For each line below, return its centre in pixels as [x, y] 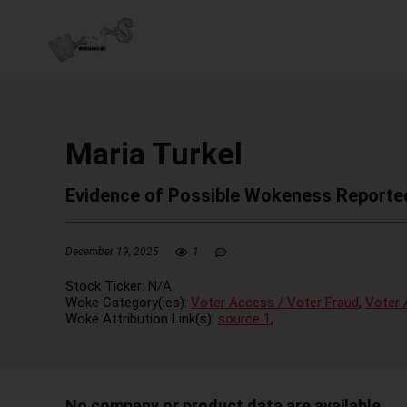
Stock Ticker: [107, 286]
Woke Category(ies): [128, 302]
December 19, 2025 [112, 252]
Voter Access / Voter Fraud [275, 302]
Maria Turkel [154, 154]
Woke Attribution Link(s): [142, 318]
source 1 [244, 318]
